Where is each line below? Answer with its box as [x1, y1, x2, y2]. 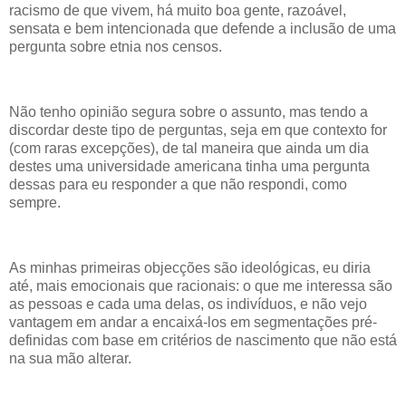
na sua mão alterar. [9, 350, 131, 366]
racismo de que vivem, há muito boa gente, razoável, [9, 3, 346, 19]
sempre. [9, 194, 61, 210]
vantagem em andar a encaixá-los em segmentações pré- [9, 314, 377, 330]
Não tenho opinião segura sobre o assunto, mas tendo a [9, 103, 368, 120]
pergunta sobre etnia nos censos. [9, 39, 222, 55]
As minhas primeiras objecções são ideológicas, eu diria [9, 259, 371, 275]
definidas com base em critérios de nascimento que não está [9, 332, 397, 348]
